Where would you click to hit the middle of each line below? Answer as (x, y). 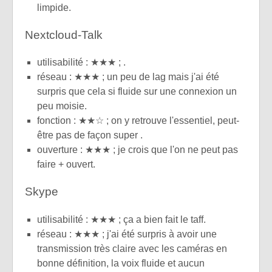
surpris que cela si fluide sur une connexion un (137, 92)
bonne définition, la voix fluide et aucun (121, 263)
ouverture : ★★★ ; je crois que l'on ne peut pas (138, 150)
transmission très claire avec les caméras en (132, 248)
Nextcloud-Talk (64, 35)
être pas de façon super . (90, 135)
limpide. (54, 7)
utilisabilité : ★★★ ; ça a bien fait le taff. (121, 219)
